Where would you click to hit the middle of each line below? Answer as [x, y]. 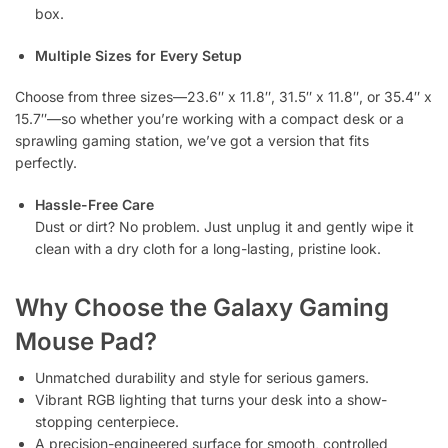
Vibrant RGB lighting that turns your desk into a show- [211, 399]
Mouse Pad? [86, 341]
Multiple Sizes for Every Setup [138, 55]
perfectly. [46, 163]
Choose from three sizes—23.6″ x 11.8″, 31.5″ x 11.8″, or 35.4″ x [223, 97]
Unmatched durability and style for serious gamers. [202, 377]
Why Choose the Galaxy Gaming [202, 307]
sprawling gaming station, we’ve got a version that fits [192, 141]
